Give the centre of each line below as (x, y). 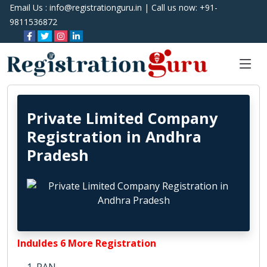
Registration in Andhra (114, 136)
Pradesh (58, 155)
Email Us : (30, 7)
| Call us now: (171, 7)
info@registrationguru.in (96, 7)
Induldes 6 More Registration (87, 243)
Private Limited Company (122, 118)
